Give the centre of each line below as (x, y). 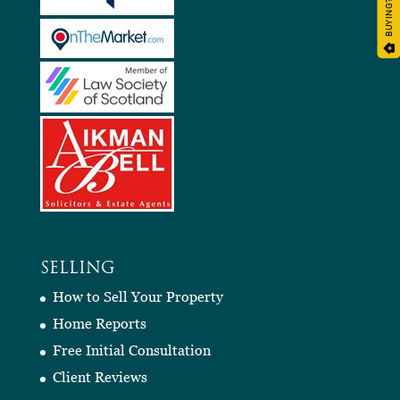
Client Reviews (100, 377)
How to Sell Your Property (137, 297)
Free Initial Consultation (131, 350)
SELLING (77, 270)
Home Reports (99, 324)
